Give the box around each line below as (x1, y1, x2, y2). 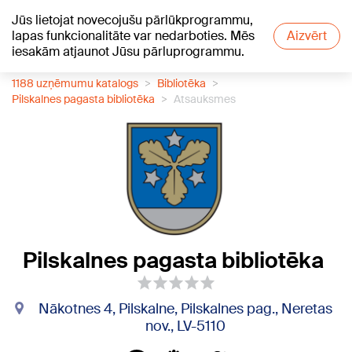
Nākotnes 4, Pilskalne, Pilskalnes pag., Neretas (38, 299, 332, 318)
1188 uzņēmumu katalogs (12, 76, 138, 90)
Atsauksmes (174, 92, 236, 106)
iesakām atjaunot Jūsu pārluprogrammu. (12, 43, 244, 60)
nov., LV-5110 (145, 317, 225, 335)
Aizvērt (287, 27, 327, 44)
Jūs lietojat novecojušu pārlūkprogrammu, (12, 12, 253, 28)
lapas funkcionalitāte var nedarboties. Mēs (12, 27, 255, 44)
